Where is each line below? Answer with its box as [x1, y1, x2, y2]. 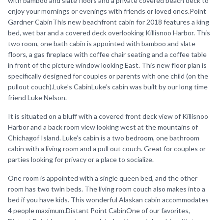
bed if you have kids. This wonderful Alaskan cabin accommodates [8, 195, 209, 204]
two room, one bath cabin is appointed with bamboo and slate [8, 39, 195, 48]
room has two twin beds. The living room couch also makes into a [8, 185, 205, 193]
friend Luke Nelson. [8, 93, 67, 102]
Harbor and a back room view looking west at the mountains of [8, 123, 198, 131]
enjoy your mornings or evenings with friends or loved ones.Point [8, 7, 206, 15]
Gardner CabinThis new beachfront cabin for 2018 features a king [8, 18, 209, 26]
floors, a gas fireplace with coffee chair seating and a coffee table [8, 50, 207, 58]
